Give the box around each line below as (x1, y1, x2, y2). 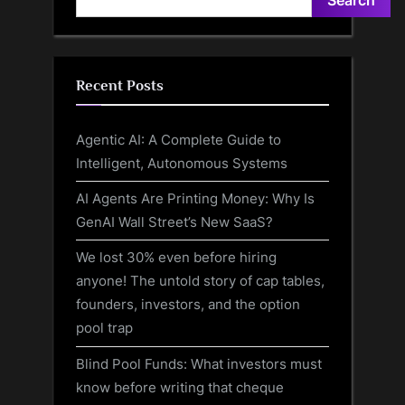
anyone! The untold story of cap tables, (76, 272, 325, 290)
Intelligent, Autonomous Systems (76, 155, 287, 173)
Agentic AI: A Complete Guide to (76, 131, 281, 149)
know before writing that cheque (76, 378, 284, 396)
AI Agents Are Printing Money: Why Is (76, 190, 315, 208)
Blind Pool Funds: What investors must (76, 354, 322, 372)
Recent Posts (76, 76, 164, 94)
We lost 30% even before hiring (76, 249, 277, 267)
